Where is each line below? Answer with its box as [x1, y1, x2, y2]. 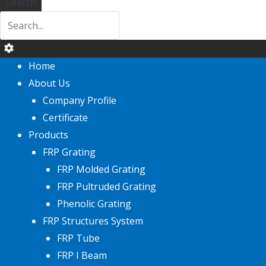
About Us [28, 77, 70, 90]
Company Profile [43, 94, 116, 107]
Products [28, 128, 68, 142]
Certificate [43, 111, 88, 125]
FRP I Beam [57, 249, 107, 262]
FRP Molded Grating [57, 163, 145, 176]
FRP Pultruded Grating [57, 180, 156, 194]
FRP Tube [57, 232, 100, 245]
